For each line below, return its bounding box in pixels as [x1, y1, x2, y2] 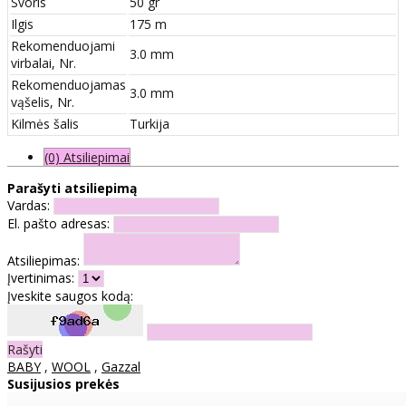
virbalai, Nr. [11, 53, 76, 72]
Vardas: [7, 196, 50, 214]
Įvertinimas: [7, 268, 74, 286]
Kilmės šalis [11, 114, 79, 132]
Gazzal [101, 357, 140, 375]
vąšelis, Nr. [11, 92, 74, 111]
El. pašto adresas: [7, 214, 110, 232]
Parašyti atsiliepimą [7, 179, 137, 197]
